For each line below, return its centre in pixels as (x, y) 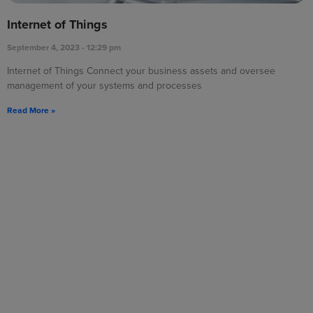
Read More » (31, 110)
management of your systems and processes (104, 85)
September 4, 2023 (44, 47)
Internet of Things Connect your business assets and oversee (141, 71)
